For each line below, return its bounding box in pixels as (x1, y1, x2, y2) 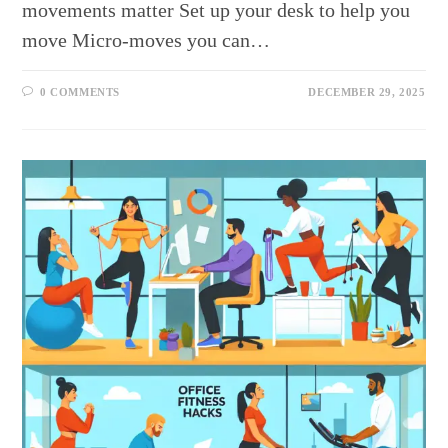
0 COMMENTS (40, 85, 121, 98)
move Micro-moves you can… (22, 28, 271, 51)
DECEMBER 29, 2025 (308, 85, 426, 98)
